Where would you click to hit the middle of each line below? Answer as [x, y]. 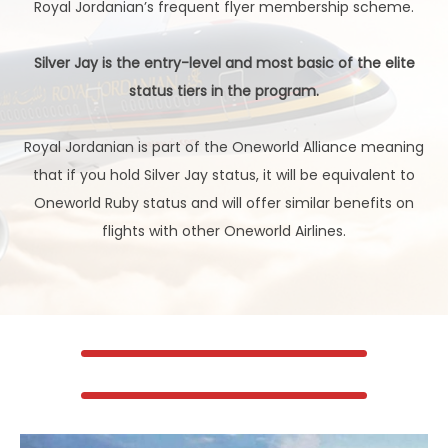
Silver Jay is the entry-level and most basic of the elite [224, 63]
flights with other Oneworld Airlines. [224, 231]
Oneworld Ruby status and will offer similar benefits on [224, 203]
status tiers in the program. [224, 91]
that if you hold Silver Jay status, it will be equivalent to [224, 175]
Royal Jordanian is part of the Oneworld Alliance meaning [224, 147]
